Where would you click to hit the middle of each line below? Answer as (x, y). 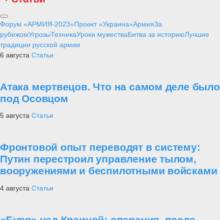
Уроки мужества (102, 34)
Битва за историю (156, 34)
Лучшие (197, 34)
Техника (64, 34)
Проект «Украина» (104, 24)
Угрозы (40, 34)
